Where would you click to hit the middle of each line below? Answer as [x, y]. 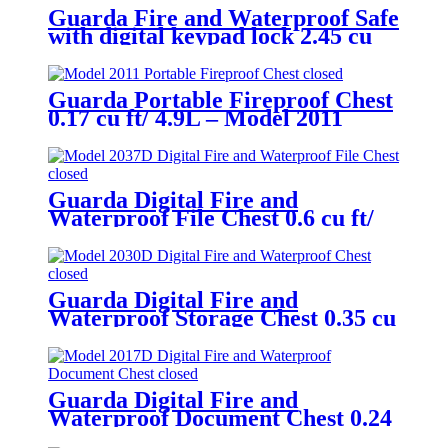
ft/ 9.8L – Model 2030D [165, 336]
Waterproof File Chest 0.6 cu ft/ [211, 218]
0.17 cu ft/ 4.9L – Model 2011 [195, 118]
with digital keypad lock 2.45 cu [210, 36]
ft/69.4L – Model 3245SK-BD [196, 54]
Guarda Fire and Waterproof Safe [223, 18]
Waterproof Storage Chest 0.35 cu [222, 318]
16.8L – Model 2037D [157, 236]
